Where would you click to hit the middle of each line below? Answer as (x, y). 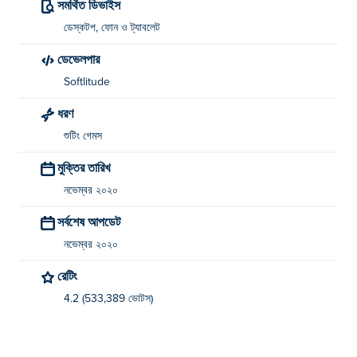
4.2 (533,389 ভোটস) (108, 299)
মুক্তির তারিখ (86, 167)
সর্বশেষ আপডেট (92, 221)
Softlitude (87, 82)
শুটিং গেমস (83, 136)
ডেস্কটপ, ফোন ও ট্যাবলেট (112, 28)
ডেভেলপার (84, 59)
